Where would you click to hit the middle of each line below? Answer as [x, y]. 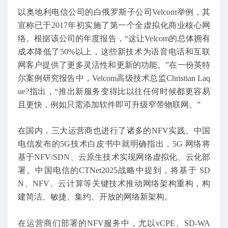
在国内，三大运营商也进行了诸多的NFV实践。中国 [114, 131]
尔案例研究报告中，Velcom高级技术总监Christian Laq [114, 78]
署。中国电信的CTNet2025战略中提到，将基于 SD [114, 170]
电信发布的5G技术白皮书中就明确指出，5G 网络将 [114, 144]
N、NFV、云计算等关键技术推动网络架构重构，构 [114, 184]
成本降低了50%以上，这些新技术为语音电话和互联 [114, 51]
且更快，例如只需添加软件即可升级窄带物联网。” [109, 104]
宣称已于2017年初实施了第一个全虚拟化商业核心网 [114, 25]
